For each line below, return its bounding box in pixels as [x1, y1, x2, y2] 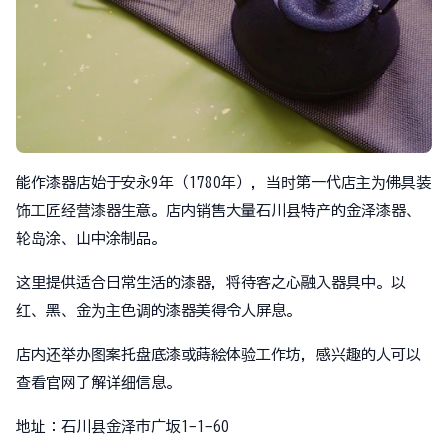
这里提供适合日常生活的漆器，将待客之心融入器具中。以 [16, 275, 406, 290]
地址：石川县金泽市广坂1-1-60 [16, 419, 229, 434]
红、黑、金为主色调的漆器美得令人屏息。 [16, 303, 301, 318]
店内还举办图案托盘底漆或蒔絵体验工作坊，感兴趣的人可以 [16, 347, 421, 362]
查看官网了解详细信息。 [16, 375, 181, 390]
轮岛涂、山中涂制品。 [16, 231, 166, 246]
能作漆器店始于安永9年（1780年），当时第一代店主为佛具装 [16, 175, 431, 190]
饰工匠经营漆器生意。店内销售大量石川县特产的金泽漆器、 [16, 203, 421, 218]
